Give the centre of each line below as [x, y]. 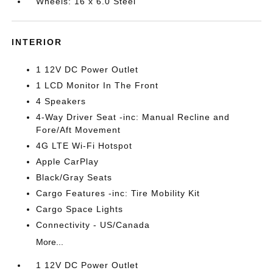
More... [50, 242]
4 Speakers [61, 101]
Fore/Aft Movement [79, 130]
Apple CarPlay [68, 161]
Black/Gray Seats [74, 177]
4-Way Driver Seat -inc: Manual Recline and [133, 117]
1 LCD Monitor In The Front [97, 85]
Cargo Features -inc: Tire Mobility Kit [118, 193]
